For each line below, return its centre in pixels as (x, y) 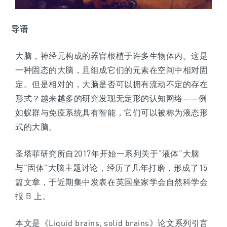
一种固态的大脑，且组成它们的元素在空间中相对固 (112, 70)
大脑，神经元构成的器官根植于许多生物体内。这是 (112, 56)
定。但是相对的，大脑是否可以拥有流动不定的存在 (112, 84)
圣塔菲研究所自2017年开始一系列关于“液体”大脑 (107, 154)
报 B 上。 (33, 196)
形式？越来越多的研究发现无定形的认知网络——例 (111, 99)
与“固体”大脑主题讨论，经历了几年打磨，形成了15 (111, 168)
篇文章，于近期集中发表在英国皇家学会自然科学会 (112, 182)
